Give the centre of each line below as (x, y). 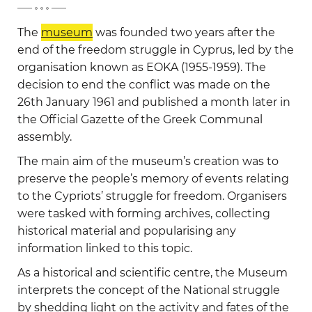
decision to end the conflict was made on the (144, 84)
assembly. (45, 136)
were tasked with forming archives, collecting (144, 213)
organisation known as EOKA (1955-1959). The (142, 67)
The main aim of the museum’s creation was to (148, 161)
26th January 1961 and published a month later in (154, 102)
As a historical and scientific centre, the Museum (153, 272)
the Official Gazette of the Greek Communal (140, 119)
